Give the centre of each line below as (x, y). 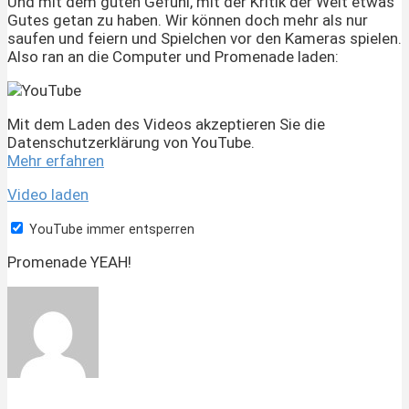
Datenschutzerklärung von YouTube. (131, 143)
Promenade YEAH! (69, 262)
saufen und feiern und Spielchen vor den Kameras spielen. (204, 39)
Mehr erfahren (56, 161)
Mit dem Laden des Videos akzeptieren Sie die (166, 125)
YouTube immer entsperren (112, 230)
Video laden (48, 195)
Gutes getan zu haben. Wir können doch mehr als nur (188, 21)
